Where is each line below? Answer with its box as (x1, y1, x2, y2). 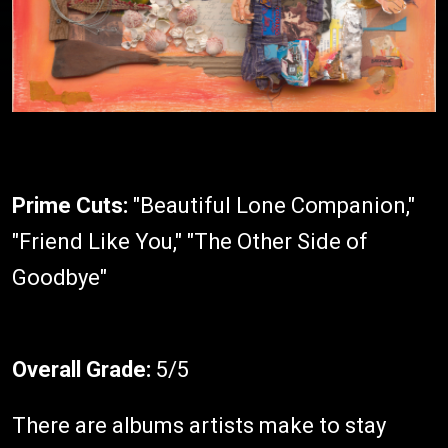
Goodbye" (12, 265, 107, 290)
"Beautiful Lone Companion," (128, 193, 415, 218)
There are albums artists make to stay (12, 413, 386, 438)
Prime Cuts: (12, 193, 128, 218)
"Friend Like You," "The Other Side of (12, 229, 368, 254)
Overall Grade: (12, 357, 151, 382)
